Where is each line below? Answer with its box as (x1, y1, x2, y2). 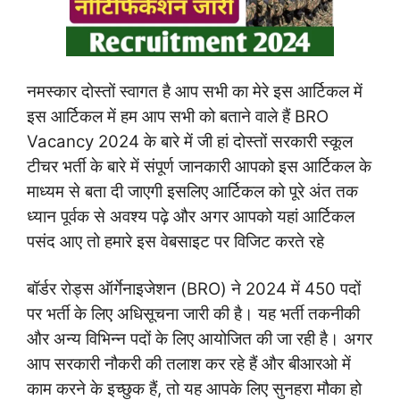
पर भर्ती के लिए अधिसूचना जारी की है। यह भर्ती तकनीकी (27, 304, 360, 325)
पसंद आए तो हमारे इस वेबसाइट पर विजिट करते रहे (27, 230, 324, 252)
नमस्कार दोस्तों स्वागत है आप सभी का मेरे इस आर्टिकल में (27, 80, 362, 102)
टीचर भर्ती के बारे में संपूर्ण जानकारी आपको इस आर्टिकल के (27, 155, 371, 177)
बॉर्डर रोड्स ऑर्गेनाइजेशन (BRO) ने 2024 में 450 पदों (27, 279, 361, 300)
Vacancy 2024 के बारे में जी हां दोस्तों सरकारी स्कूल (27, 130, 353, 152)
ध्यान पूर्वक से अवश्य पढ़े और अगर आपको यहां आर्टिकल (27, 205, 354, 227)
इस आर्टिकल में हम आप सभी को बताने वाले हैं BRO (27, 105, 329, 127)
